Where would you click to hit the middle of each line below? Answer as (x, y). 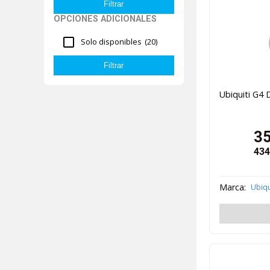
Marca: (232, 187)
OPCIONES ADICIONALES (105, 19)
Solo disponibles (111, 42)
